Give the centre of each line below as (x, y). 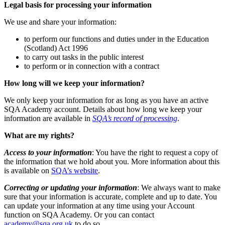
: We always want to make (179, 187)
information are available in (48, 118)
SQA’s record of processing (135, 118)
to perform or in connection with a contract (92, 66)
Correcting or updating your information (71, 187)
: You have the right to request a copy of (155, 152)
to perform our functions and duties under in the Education (117, 39)
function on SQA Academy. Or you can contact (79, 214)
